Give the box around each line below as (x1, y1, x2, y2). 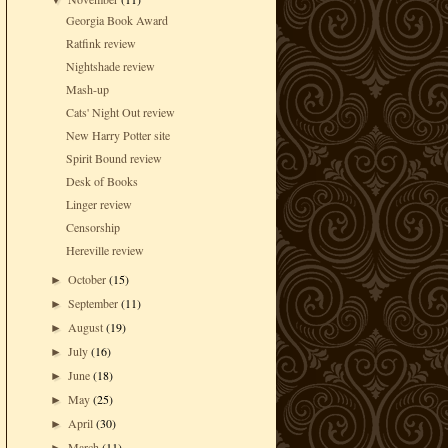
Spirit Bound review (65, 150, 162, 167)
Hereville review (65, 242, 144, 259)
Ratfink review (65, 35, 136, 52)
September (68, 295, 122, 312)
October (68, 271, 110, 288)
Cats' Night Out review (65, 104, 175, 121)
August (68, 319, 107, 336)
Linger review (65, 196, 132, 213)
